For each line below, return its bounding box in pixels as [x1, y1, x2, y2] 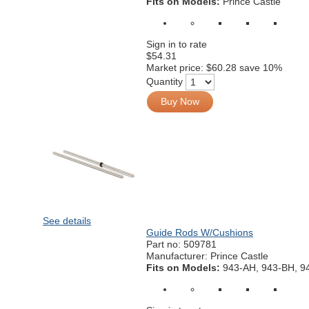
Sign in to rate [146, 39, 207, 50]
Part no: [146, 239, 183, 250]
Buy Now [161, 96, 199, 107]
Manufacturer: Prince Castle [146, 250, 268, 261]
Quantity [146, 75, 183, 87]
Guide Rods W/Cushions [146, 227, 253, 238]
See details [43, 215, 91, 226]
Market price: [146, 62, 206, 73]
